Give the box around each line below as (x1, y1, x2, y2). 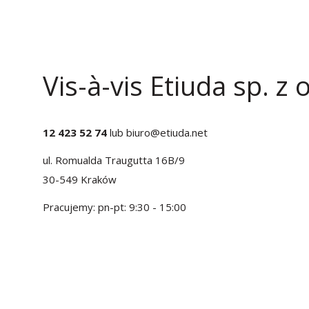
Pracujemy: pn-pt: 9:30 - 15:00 (43, 200, 186, 214)
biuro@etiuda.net (126, 126, 208, 139)
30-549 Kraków (43, 172, 117, 186)
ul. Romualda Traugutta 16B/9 (43, 153, 185, 167)
